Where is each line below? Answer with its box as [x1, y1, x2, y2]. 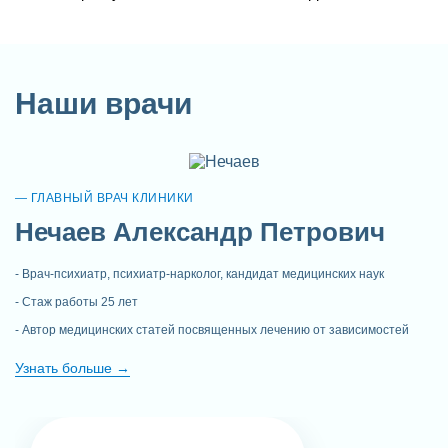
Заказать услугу [173, 143, 275, 160]
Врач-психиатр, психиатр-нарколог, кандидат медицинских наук [22, 266, 384, 281]
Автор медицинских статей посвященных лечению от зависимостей [22, 322, 409, 337]
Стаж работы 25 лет [22, 294, 138, 309]
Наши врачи [15, 86, 192, 120]
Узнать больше [15, 359, 116, 376]
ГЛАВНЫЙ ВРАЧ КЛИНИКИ [30, 190, 194, 205]
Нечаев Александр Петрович [15, 216, 385, 247]
